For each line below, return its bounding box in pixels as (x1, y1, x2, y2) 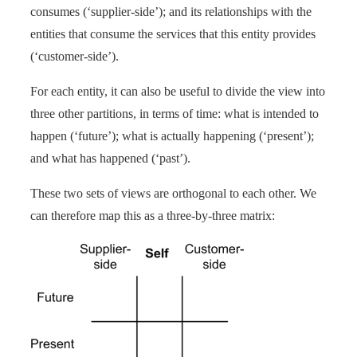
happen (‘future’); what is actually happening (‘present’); (30, 128, 314, 143)
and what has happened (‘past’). (30, 151, 190, 165)
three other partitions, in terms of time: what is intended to (30, 106, 319, 120)
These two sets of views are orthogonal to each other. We (30, 186, 316, 200)
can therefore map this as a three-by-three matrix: (30, 208, 275, 222)
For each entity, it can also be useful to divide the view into (30, 84, 325, 98)
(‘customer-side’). (30, 49, 119, 63)
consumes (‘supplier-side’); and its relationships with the (30, 4, 312, 18)
